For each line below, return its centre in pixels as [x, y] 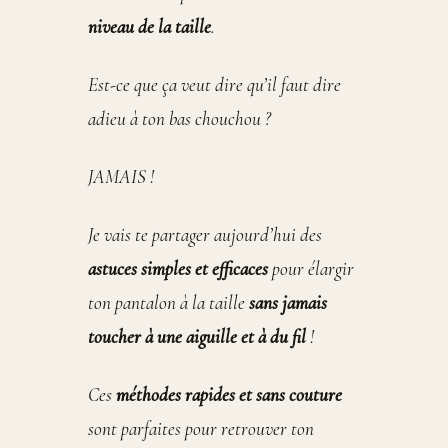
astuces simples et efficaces [178, 269]
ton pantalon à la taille [168, 303]
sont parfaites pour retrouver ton [201, 429]
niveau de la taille [149, 27]
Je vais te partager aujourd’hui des [205, 235]
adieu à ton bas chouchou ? [181, 119]
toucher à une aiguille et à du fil [197, 337]
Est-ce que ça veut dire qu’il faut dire [214, 85]
